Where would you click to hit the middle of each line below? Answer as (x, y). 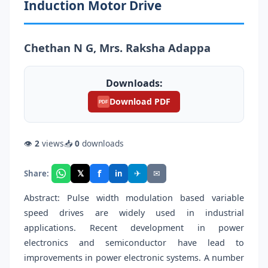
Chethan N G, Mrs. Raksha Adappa (117, 47)
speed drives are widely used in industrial (134, 213)
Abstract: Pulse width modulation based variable (134, 198)
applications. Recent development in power (134, 228)
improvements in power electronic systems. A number (134, 258)
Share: (36, 173)
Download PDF (140, 101)
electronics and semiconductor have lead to (134, 243)
